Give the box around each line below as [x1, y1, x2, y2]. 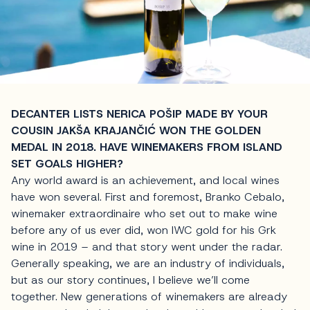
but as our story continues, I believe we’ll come [11, 272, 250, 287]
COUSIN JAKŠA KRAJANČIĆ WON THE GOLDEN [11, 122, 261, 138]
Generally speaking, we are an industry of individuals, [11, 255, 284, 271]
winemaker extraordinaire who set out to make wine [11, 206, 277, 221]
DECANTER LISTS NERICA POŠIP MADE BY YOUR [11, 106, 268, 121]
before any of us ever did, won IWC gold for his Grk [11, 222, 276, 237]
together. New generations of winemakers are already [11, 289, 287, 304]
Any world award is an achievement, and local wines [11, 172, 280, 188]
